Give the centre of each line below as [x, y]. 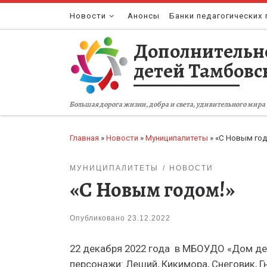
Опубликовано [99, 218]
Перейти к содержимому [66, 16]
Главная [84, 138]
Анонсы [144, 16]
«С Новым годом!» [152, 190]
